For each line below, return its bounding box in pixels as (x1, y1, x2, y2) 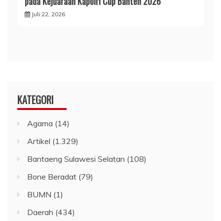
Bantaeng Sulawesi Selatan (27, 153, 125, 164)
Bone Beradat (27, 171, 76, 182)
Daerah (27, 207, 53, 217)
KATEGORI (17, 92, 54, 107)
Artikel (27, 136, 50, 146)
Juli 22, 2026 (32, 10, 65, 18)
